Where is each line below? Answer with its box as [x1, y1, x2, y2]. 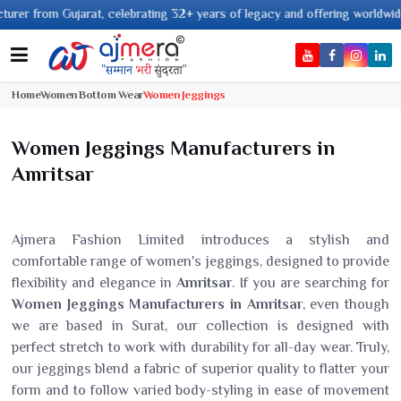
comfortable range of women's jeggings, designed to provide [12, 253, 389, 269]
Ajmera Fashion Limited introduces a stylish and [12, 232, 389, 248]
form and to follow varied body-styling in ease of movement [12, 382, 389, 398]
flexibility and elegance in [12, 275, 177, 291]
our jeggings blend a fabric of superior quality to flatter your [12, 361, 389, 377]
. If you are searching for [232, 275, 390, 291]
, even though [302, 296, 390, 312]
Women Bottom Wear [40, 88, 143, 101]
